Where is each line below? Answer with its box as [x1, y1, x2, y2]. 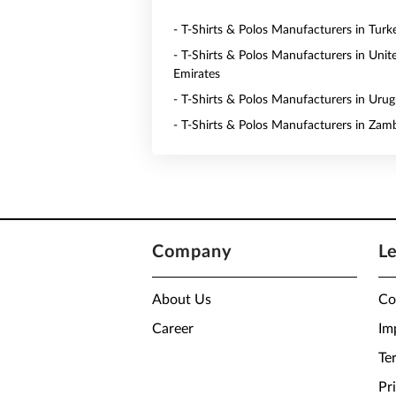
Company [152, 243, 232, 261]
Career [152, 322, 194, 336]
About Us [152, 293, 211, 307]
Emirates [173, 68, 220, 80]
